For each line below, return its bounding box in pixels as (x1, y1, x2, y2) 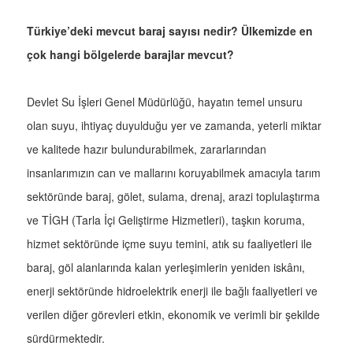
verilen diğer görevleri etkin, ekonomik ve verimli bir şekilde (27, 307, 320, 323)
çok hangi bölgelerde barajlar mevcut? (27, 46, 234, 63)
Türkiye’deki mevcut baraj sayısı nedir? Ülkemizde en (27, 23, 313, 39)
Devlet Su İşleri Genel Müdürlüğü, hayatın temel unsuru (27, 94, 303, 110)
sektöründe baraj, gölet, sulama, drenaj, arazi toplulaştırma (27, 188, 320, 205)
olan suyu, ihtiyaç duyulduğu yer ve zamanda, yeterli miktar (27, 117, 321, 134)
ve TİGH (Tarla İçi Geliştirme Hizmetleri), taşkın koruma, (27, 212, 305, 229)
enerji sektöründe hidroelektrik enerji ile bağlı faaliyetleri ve (27, 283, 318, 299)
